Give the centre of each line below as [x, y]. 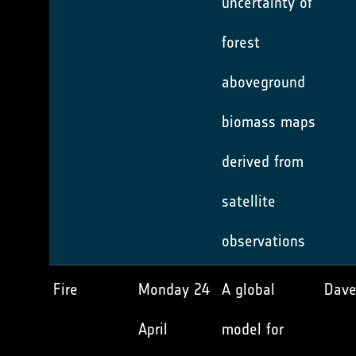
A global [248, 289]
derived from [263, 161]
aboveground [263, 82]
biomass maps [269, 122]
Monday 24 [174, 289]
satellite [249, 201]
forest [241, 42]
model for [253, 329]
